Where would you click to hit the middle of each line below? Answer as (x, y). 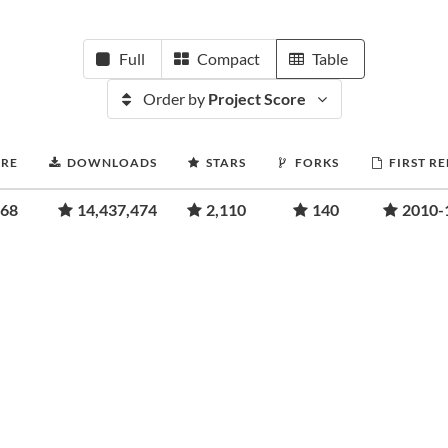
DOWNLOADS (112, 162)
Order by (175, 98)
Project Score (256, 98)
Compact (228, 58)
